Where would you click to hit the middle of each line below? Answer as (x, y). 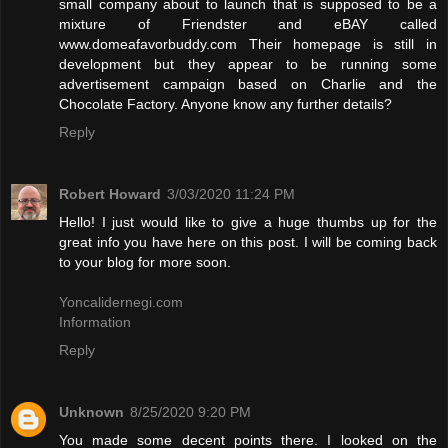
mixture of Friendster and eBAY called (248, 23)
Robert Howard (110, 193)
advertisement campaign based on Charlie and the (248, 83)
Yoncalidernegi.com (121, 301)
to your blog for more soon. (145, 261)
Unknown (91, 411)
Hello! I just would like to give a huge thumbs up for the (248, 221)
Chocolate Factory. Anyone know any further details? (225, 103)
